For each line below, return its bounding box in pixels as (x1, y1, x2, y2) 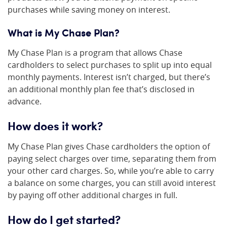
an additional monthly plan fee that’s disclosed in (8, 84, 195, 95)
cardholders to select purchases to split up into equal (8, 59, 212, 70)
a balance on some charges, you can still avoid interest (8, 177, 216, 188)
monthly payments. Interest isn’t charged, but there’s (8, 71, 210, 83)
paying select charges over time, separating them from (8, 153, 216, 164)
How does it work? (8, 117, 103, 133)
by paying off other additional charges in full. (8, 190, 177, 201)
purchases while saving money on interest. (8, 4, 170, 15)
